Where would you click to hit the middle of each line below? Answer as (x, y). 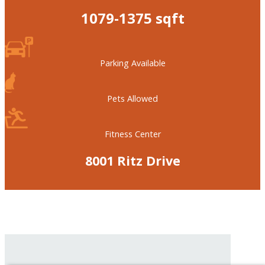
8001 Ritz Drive (132, 161)
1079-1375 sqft (132, 18)
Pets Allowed (132, 99)
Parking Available (132, 63)
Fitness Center (132, 134)
